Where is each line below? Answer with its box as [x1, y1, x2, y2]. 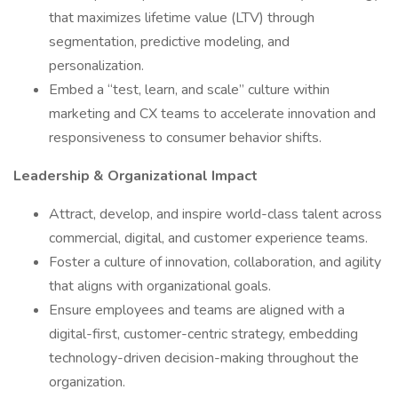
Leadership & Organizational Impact [13, 166, 258, 186]
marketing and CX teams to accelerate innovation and [49, 104, 376, 123]
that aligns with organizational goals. [49, 276, 271, 296]
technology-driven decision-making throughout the [49, 348, 359, 368]
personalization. [49, 56, 144, 76]
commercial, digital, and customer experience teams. [49, 228, 368, 248]
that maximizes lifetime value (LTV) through [49, 8, 314, 28]
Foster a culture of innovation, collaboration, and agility [49, 252, 381, 272]
